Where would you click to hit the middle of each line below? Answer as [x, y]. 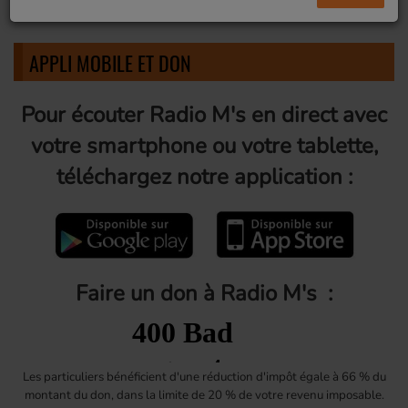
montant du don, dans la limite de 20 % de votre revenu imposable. [204, 395]
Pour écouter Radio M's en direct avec [204, 114]
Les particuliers [63, 377]
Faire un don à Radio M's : [204, 293]
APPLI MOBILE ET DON [110, 62]
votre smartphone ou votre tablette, [204, 145]
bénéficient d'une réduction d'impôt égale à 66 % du [245, 377]
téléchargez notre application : [204, 176]
